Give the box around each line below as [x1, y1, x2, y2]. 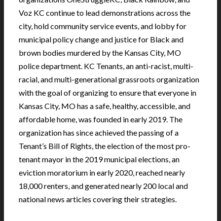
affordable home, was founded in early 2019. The [19, 114, 183, 124]
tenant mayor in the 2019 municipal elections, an [19, 154, 180, 164]
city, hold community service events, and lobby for [19, 21, 186, 31]
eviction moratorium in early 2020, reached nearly [19, 167, 185, 177]
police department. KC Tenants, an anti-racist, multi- [19, 61, 193, 71]
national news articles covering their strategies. [19, 194, 177, 204]
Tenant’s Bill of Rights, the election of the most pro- [19, 141, 190, 150]
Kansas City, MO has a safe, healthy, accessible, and [19, 101, 190, 110]
